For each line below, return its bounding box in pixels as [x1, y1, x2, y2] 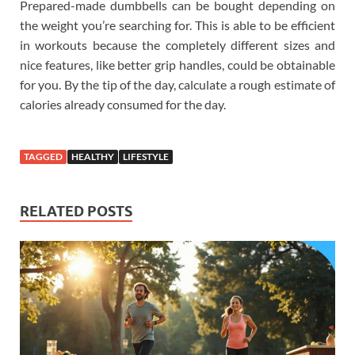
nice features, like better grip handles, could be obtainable [20, 56, 335, 72]
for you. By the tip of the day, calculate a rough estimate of [20, 76, 335, 92]
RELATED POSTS [20, 202, 132, 219]
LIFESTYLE [123, 150, 169, 162]
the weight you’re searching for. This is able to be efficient [20, 17, 335, 32]
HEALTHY [71, 150, 114, 162]
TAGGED [24, 150, 63, 162]
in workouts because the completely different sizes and [20, 36, 335, 52]
